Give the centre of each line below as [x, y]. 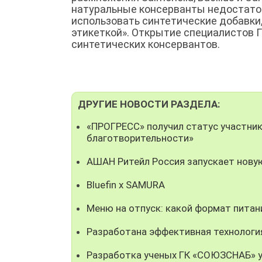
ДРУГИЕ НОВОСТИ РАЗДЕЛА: [149, 104]
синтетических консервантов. [147, 44]
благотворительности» [140, 138]
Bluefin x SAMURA [126, 185]
